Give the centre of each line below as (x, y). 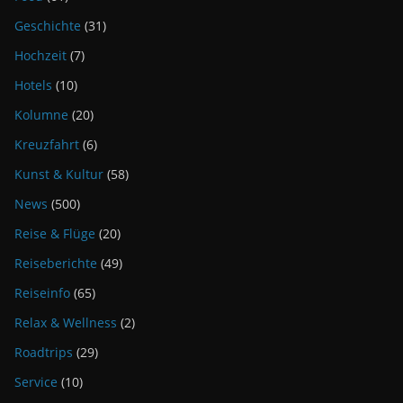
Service (36, 382)
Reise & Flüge (55, 234)
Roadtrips (44, 353)
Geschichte (48, 26)
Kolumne (41, 115)
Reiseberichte (56, 264)
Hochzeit (40, 56)
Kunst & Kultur (59, 175)
